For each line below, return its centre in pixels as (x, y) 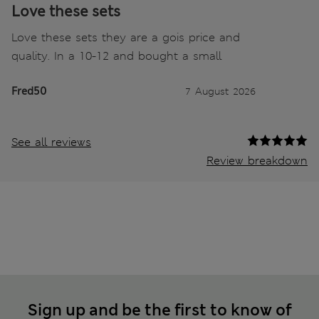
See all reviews (51, 142)
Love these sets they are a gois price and (126, 37)
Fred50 (29, 91)
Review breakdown (257, 160)
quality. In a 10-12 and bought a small (116, 56)
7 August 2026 (220, 91)
